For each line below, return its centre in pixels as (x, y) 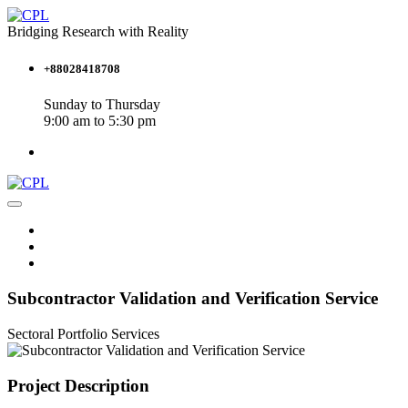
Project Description (78, 385)
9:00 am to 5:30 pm (100, 121)
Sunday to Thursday (102, 105)
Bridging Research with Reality (98, 31)
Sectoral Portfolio (57, 333)
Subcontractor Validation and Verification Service (193, 299)
